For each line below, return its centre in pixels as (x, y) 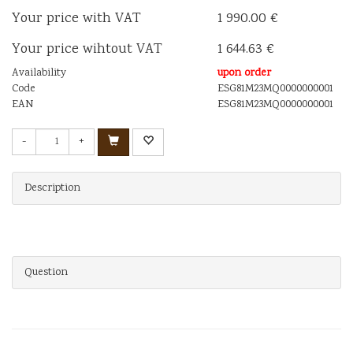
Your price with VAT (76, 19)
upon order (245, 73)
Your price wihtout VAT (87, 49)
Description (52, 188)
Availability (39, 73)
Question (46, 272)
